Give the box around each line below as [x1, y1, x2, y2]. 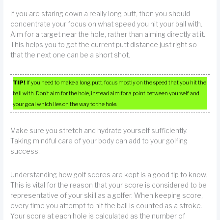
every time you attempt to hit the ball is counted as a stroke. [10, 202, 203, 210]
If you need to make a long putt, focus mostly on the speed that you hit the [26, 79, 207, 86]
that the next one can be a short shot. [10, 51, 131, 59]
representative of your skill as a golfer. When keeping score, [10, 192, 203, 200]
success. [10, 147, 40, 155]
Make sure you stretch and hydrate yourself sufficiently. [10, 126, 188, 135]
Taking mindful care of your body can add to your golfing [10, 137, 188, 145]
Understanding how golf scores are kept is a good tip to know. [10, 171, 208, 179]
